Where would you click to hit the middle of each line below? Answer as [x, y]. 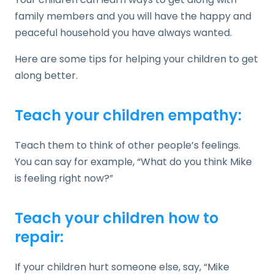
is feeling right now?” [64, 178]
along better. [46, 75]
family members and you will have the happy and [133, 16]
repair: [39, 237]
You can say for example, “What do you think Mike [133, 161]
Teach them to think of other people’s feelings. [129, 145]
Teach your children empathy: [128, 115]
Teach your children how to [117, 218]
